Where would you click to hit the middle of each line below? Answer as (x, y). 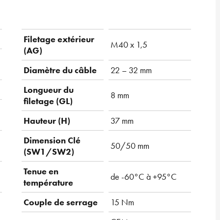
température (48, 182)
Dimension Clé (52, 140)
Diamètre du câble (60, 70)
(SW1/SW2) (49, 151)
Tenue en (41, 171)
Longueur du (49, 90)
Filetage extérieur (59, 39)
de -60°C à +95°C (144, 177)
